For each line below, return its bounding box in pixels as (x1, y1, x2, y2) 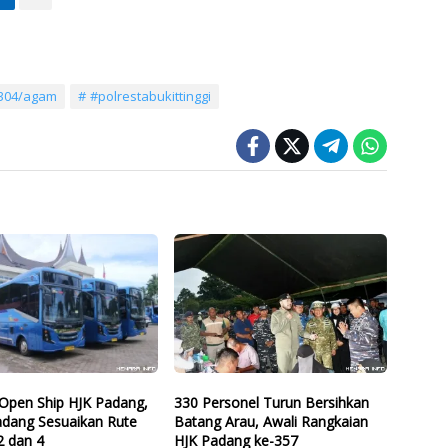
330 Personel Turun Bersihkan (173, 393, 369, 413)
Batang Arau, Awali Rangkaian (173, 412, 368, 432)
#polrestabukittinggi (90, 86, 211, 105)
